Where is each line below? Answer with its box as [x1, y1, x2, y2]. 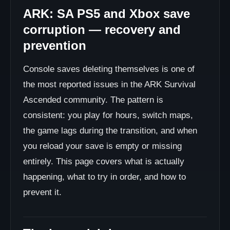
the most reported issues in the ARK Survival [23, 80, 196, 89]
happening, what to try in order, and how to [23, 172, 186, 182]
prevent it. [23, 187, 62, 197]
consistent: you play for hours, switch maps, [23, 110, 193, 120]
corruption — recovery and [23, 23, 181, 36]
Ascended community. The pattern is [23, 95, 163, 105]
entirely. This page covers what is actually [23, 157, 184, 166]
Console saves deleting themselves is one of [23, 64, 195, 74]
